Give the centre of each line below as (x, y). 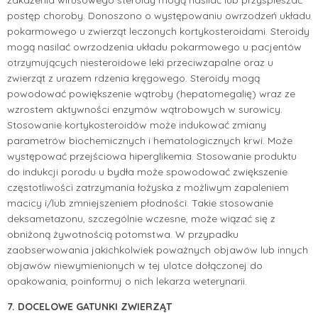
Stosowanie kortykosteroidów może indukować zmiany (137, 125)
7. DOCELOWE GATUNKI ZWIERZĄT (89, 306)
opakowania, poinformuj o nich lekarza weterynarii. (127, 281)
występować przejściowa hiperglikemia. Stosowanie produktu (152, 156)
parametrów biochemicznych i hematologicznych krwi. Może (150, 140)
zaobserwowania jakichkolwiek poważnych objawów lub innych (158, 250)
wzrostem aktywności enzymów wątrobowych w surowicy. (145, 109)
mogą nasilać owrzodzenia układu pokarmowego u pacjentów (154, 46)
